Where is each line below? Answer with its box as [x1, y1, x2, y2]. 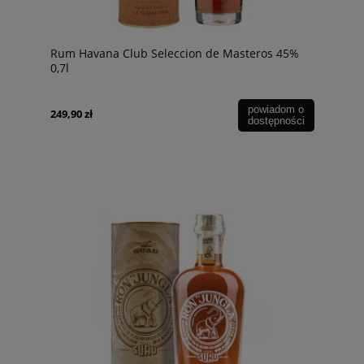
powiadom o [248, 102, 305, 115]
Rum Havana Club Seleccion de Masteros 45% [50, 45, 299, 61]
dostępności [247, 114, 305, 127]
